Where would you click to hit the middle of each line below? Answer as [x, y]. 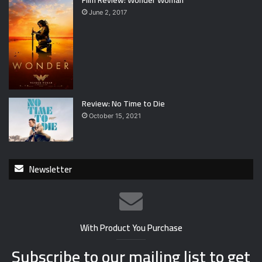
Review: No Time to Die [123, 103]
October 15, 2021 [115, 116]
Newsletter [51, 169]
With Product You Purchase [131, 227]
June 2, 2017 [108, 12]
